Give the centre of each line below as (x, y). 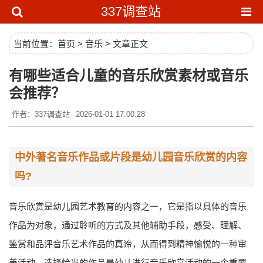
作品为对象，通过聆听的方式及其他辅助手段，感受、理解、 (128, 225)
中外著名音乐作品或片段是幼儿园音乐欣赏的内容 (131, 157)
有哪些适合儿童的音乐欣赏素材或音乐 (129, 76)
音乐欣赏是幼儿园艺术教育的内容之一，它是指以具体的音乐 (128, 206)
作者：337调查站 (41, 114)
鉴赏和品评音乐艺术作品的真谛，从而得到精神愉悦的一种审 (128, 244)
